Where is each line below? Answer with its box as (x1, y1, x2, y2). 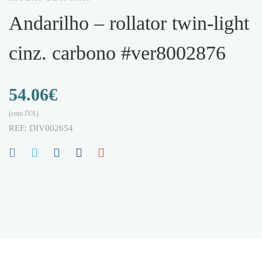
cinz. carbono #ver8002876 (9, 42, 226, 64)
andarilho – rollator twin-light (9, 12, 23, 34)
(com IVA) (9, 109, 39, 118)
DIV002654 (29, 123, 73, 133)
